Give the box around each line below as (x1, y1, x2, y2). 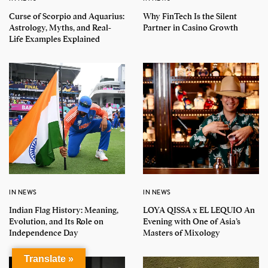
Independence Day (9, 227, 78, 239)
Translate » (24, 254, 74, 264)
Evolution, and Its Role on (9, 216, 103, 227)
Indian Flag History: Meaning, (9, 205, 118, 216)
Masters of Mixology (143, 227, 222, 239)
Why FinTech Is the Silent (143, 11, 237, 22)
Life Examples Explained (9, 33, 100, 45)
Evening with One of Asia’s (143, 216, 240, 227)
